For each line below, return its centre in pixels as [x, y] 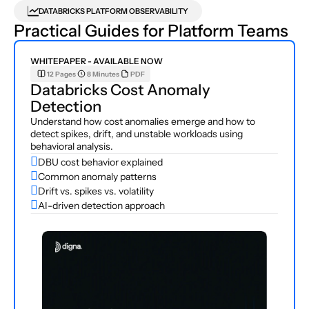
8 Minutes [103, 74]
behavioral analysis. [72, 146]
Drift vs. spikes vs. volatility [96, 191]
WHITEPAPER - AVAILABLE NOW [97, 61]
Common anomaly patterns [98, 176]
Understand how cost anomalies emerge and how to [143, 121]
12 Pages [61, 74]
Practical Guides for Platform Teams [151, 31]
